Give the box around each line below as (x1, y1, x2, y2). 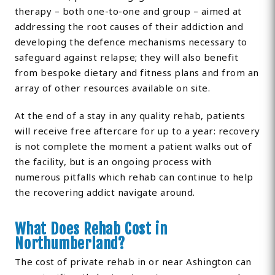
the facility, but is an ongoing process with (14, 155, 212, 168)
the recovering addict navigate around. (14, 186, 195, 199)
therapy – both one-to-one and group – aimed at (14, 5, 242, 18)
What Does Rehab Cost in (14, 220, 168, 239)
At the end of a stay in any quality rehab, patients (14, 109, 246, 122)
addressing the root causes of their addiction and (14, 20, 244, 33)
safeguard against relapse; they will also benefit (14, 51, 239, 64)
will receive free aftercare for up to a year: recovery (14, 125, 260, 137)
